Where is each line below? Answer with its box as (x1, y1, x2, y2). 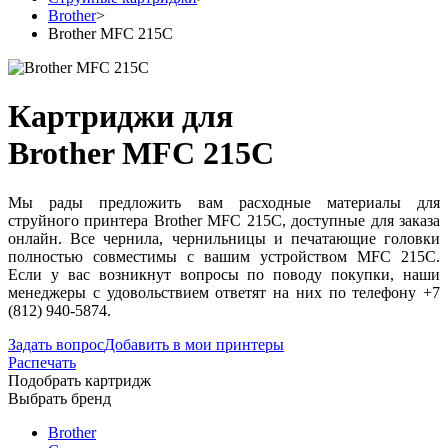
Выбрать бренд (8, 389, 111, 407)
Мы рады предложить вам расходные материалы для (8, 193, 440, 211)
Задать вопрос (8, 335, 104, 353)
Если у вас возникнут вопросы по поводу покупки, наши (8, 265, 440, 283)
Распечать (8, 353, 76, 371)
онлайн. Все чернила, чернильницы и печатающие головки (8, 229, 440, 247)
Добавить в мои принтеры (104, 335, 284, 353)
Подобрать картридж (8, 371, 151, 389)
